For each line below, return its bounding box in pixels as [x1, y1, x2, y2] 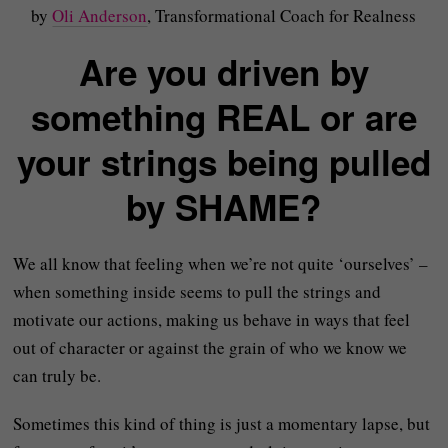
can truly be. [13, 364, 102, 387]
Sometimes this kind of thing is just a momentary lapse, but [13, 412, 431, 435]
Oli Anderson [52, 4, 148, 27]
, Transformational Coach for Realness [147, 4, 417, 27]
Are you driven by [78, 47, 369, 97]
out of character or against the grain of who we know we [13, 336, 408, 359]
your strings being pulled [16, 137, 431, 187]
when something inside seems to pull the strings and [13, 280, 382, 303]
